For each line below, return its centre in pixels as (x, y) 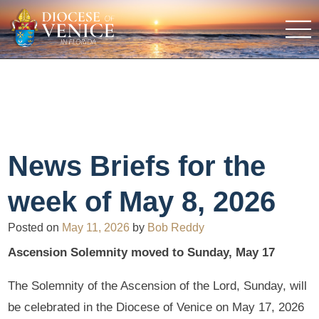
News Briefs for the (137, 166)
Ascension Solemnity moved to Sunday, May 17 (142, 253)
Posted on (35, 227)
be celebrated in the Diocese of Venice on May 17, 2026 (156, 308)
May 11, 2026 (96, 227)
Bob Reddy (176, 227)
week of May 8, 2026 (142, 201)
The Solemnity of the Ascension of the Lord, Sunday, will (158, 286)
